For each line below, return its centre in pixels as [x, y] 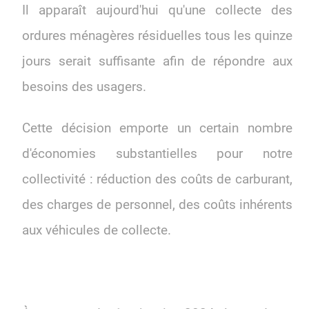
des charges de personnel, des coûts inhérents [157, 205]
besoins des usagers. [84, 87]
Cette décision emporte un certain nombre [157, 129]
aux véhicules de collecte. [97, 231]
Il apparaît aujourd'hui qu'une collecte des [157, 11]
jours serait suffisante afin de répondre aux [157, 62]
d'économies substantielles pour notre [157, 154]
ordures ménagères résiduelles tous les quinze [157, 36]
